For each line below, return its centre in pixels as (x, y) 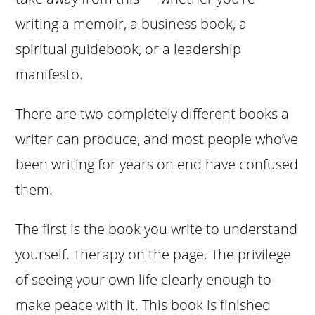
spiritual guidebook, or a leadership (129, 49)
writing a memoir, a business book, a (131, 24)
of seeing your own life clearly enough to (144, 280)
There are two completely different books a (153, 114)
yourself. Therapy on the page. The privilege (154, 255)
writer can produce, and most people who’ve (157, 139)
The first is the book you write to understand (157, 229)
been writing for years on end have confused (157, 165)
